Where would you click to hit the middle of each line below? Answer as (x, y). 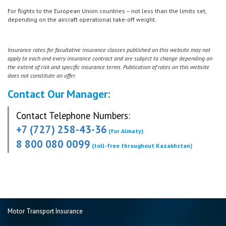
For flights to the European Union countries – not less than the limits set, (107, 11)
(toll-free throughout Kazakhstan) (142, 145)
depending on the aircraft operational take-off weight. (82, 19)
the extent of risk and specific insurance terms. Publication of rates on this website (108, 67)
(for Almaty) (125, 131)
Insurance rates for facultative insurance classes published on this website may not (109, 49)
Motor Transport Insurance (45, 211)
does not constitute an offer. (42, 75)
